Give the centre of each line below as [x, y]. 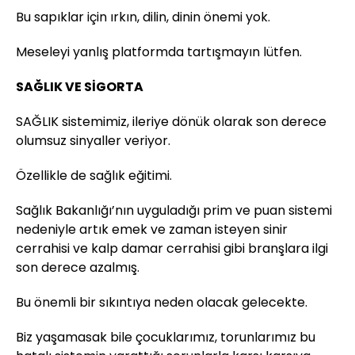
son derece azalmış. [78, 267]
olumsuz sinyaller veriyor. [93, 140]
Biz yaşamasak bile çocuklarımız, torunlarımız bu [166, 337]
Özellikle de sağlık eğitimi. [94, 175]
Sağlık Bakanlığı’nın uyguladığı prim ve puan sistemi [174, 210]
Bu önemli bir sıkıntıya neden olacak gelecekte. [162, 302]
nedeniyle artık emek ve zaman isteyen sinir [152, 229]
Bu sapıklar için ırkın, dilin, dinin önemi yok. [143, 17]
